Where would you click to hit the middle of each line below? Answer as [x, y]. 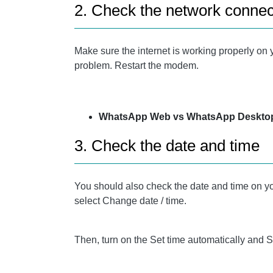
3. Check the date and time [167, 146]
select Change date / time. [130, 201]
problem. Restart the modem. [136, 66]
